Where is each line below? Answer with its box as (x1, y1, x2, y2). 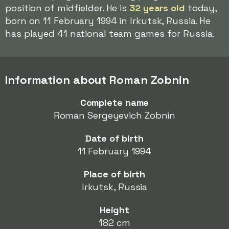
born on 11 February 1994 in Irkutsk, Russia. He (5, 15, 211, 27)
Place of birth (83, 168, 146, 180)
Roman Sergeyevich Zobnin (53, 109, 176, 121)
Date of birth (85, 132, 144, 144)
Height (99, 204, 130, 216)
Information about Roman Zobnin (5, 73, 189, 87)
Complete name (80, 97, 149, 108)
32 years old (129, 2, 185, 14)
